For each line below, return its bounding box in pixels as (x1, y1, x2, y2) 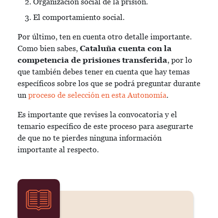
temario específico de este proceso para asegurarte (18, 122, 193, 131)
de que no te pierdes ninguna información (18, 133, 162, 143)
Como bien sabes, (18, 44, 80, 53)
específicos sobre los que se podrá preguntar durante (18, 79, 200, 88)
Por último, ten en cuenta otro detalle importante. (18, 32, 192, 41)
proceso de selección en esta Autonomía (28, 91, 166, 100)
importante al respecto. (18, 145, 99, 154)
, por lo (167, 55, 192, 65)
